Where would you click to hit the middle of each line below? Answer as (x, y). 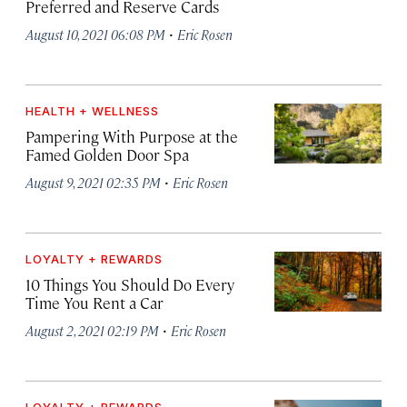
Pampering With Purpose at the (132, 136)
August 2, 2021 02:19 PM (92, 330)
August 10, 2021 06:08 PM (95, 34)
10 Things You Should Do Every (130, 284)
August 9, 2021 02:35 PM (93, 182)
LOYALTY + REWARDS (94, 259)
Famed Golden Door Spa (107, 154)
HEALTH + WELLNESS (92, 111)
